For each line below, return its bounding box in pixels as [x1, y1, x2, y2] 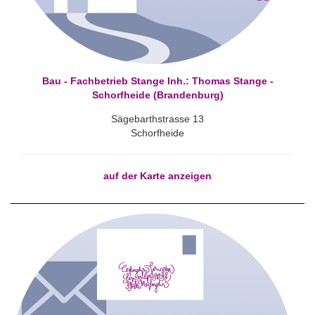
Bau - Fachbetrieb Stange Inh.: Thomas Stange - [41, 75, 274, 86]
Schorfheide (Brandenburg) [91, 89, 224, 101]
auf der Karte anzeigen [103, 170, 212, 181]
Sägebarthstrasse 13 [111, 113, 204, 124]
